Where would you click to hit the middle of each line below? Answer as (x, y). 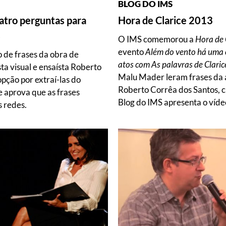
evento (132, 51)
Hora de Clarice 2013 (165, 20)
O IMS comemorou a (157, 39)
